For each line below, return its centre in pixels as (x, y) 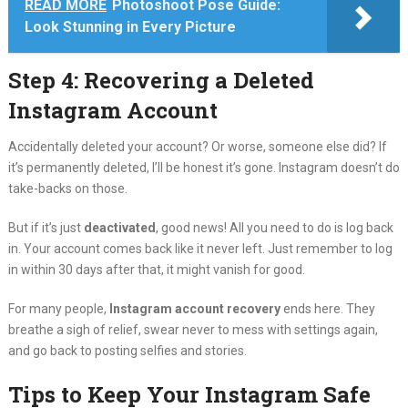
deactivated (119, 228)
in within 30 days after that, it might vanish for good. (156, 270)
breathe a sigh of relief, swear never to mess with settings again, (193, 330)
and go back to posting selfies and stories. (127, 351)
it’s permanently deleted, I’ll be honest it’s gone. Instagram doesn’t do (204, 168)
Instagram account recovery (194, 309)
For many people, (58, 309)
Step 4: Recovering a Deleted (161, 80)
